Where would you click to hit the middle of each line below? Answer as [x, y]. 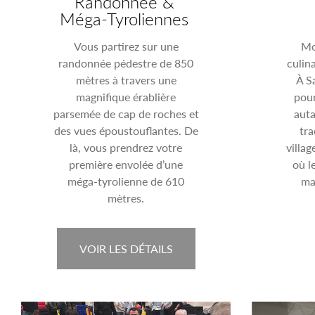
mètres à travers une [126, 79]
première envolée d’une [126, 164]
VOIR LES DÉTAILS [126, 248]
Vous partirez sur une [126, 46]
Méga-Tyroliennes [124, 18]
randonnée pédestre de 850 [126, 63]
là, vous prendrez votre [126, 147]
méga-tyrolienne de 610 [126, 181]
